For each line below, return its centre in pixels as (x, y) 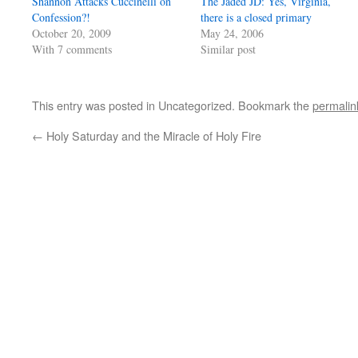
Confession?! (61, 17)
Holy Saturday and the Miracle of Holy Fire (152, 135)
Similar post (229, 49)
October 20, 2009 (72, 33)
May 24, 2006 (233, 33)
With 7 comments (72, 49)
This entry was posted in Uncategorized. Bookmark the (172, 105)
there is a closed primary (257, 17)
